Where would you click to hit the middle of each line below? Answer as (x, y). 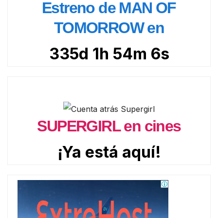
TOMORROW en (109, 27)
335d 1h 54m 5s (109, 54)
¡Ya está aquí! (109, 152)
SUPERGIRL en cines (109, 126)
